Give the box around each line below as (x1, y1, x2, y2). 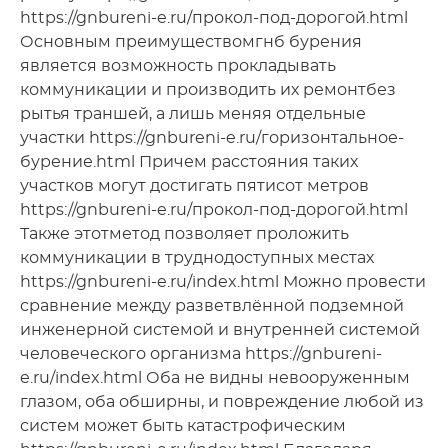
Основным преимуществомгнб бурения (20, 33, 362, 50)
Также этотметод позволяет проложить (20, 225, 349, 242)
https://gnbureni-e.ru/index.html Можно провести (20, 273, 426, 290)
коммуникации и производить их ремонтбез (20, 81, 396, 98)
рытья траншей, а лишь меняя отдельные (20, 105, 366, 122)
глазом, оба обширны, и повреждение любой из (20, 393, 424, 410)
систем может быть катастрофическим (20, 417, 346, 434)
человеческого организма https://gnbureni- (20, 345, 382, 362)
